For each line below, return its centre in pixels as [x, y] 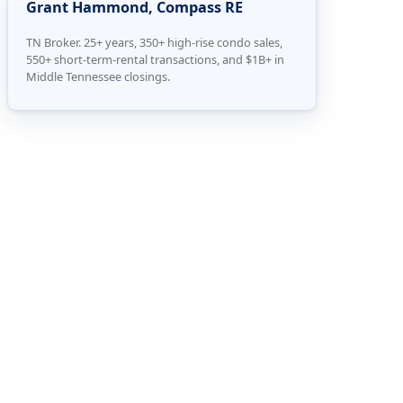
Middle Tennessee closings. [98, 76]
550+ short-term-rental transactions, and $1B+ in [155, 59]
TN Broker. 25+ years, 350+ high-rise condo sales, [154, 42]
